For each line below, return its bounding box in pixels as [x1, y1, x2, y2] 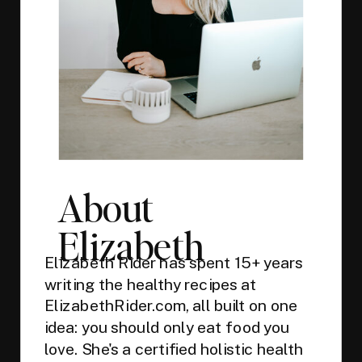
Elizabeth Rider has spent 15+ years [44, 253, 304, 271]
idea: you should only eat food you [44, 318, 290, 336]
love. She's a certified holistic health [44, 339, 304, 358]
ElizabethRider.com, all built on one [44, 296, 298, 315]
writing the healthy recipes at [44, 275, 257, 293]
